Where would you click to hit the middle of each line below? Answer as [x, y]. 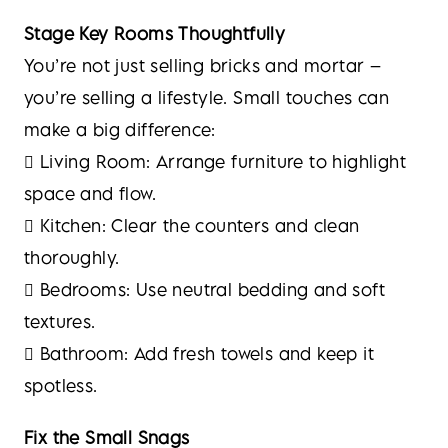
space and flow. [90, 193]
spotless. [61, 385]
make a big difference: [120, 129]
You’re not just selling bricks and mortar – [203, 65]
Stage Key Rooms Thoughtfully [155, 33]
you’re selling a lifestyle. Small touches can [206, 97]
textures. [60, 321]
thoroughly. [72, 257]
